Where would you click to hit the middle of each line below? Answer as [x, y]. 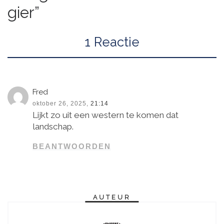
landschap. [53, 127]
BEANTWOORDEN [72, 146]
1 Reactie [112, 42]
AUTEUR [112, 197]
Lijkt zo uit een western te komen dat [106, 115]
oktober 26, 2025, [61, 104]
